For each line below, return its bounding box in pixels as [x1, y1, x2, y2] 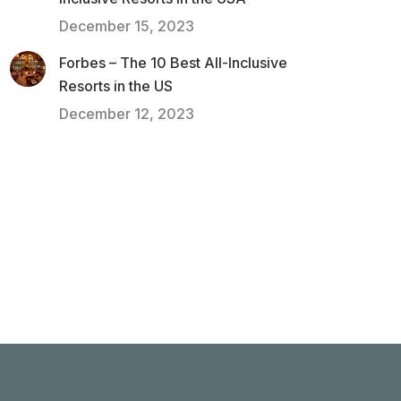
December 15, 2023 [59, 17, 194, 35]
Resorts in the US [59, 77, 173, 95]
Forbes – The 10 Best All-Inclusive [59, 54, 287, 72]
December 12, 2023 [59, 105, 194, 123]
